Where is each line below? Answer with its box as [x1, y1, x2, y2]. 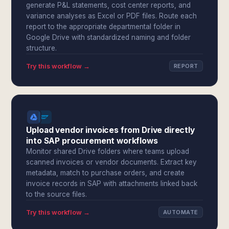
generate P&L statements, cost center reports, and [26, 1, 191, 9]
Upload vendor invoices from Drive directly [26, 125, 195, 135]
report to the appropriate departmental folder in [26, 22, 181, 31]
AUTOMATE [163, 209, 198, 216]
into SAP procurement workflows [26, 136, 158, 146]
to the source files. [26, 190, 87, 198]
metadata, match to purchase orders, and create [26, 169, 185, 177]
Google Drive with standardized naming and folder [26, 33, 191, 41]
